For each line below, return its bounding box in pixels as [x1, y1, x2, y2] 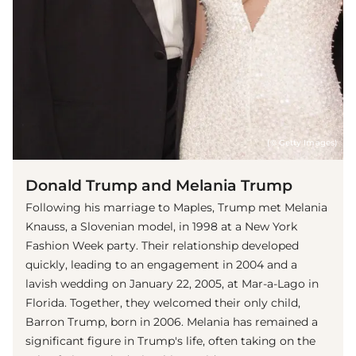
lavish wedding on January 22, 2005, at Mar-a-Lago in [25, 276, 319, 291]
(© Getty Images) [267, 137, 337, 147]
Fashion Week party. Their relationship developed [25, 238, 299, 253]
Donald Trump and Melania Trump [25, 175, 292, 195]
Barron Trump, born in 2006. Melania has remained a [25, 314, 318, 329]
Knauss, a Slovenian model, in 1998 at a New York [25, 219, 297, 234]
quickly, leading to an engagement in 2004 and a [25, 257, 297, 272]
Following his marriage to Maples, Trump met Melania [25, 199, 327, 215]
